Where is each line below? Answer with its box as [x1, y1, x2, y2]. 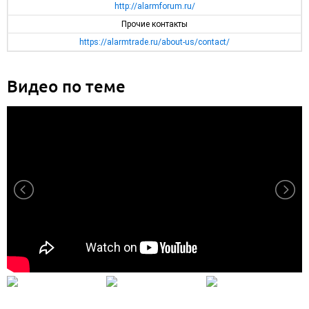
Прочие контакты [121, 19, 188, 30]
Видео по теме [7, 76, 126, 97]
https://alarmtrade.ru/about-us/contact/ [79, 37, 230, 48]
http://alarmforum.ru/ [114, 1, 195, 12]
